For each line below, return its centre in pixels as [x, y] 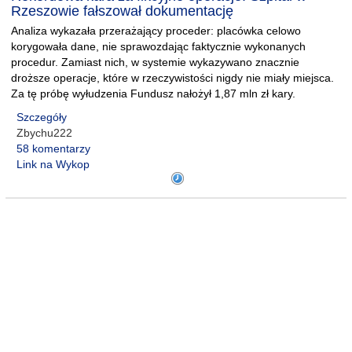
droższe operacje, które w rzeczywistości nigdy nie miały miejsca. [172, 78]
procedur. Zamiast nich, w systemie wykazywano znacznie [155, 62]
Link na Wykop [53, 164]
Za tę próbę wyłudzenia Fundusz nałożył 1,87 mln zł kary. [153, 93]
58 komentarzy [53, 148]
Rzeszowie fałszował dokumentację [122, 11]
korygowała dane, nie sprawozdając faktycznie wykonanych [158, 46]
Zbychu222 [44, 133]
